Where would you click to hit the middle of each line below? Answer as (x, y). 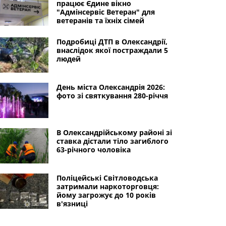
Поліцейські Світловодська (107, 178)
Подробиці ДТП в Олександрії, (112, 42)
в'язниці (72, 204)
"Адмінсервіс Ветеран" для (105, 12)
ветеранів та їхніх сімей (100, 20)
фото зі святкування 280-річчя (112, 96)
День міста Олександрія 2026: (110, 87)
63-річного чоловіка (93, 150)
